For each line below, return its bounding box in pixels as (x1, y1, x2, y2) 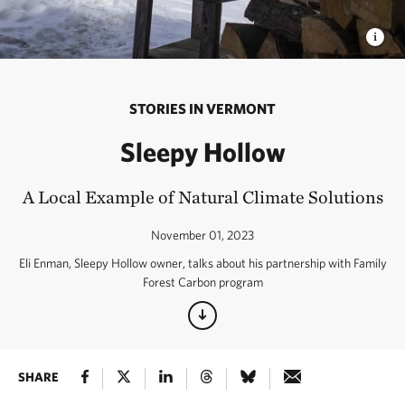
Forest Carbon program (142, 275, 263, 289)
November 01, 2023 (151, 228, 254, 242)
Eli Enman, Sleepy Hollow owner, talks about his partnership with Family (18, 256, 387, 270)
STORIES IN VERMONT (129, 100, 276, 117)
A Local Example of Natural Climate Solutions (22, 186, 383, 208)
